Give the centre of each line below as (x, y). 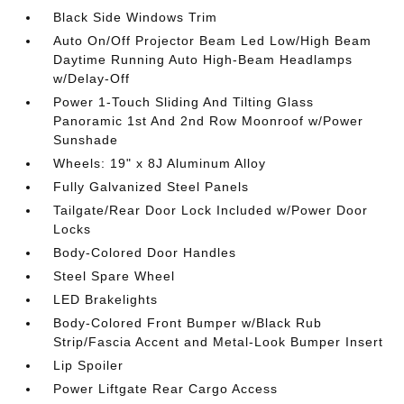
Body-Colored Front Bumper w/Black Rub (188, 323)
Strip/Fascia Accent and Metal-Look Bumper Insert (219, 342)
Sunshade (86, 140)
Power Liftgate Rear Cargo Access (166, 389)
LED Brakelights (106, 299)
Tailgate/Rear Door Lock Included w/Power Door (211, 210)
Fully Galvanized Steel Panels (151, 187)
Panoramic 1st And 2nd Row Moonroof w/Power (209, 121)
